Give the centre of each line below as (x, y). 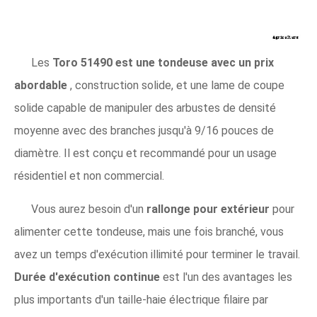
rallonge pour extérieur (209, 209)
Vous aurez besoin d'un (89, 209)
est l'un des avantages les (227, 277)
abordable (42, 85)
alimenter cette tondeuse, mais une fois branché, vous (149, 232)
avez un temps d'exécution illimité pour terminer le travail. (157, 254)
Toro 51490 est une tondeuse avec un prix (163, 63)
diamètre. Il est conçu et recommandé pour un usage (145, 153)
